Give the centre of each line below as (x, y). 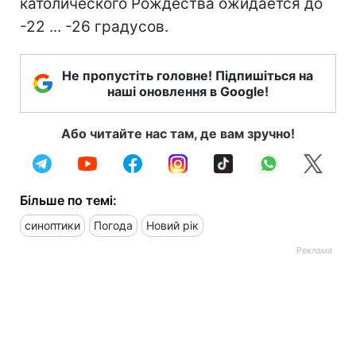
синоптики (52, 226)
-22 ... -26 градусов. (94, 27)
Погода (113, 226)
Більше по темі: (68, 201)
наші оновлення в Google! (188, 92)
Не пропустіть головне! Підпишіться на (188, 76)
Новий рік (172, 226)
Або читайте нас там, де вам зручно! (178, 134)
